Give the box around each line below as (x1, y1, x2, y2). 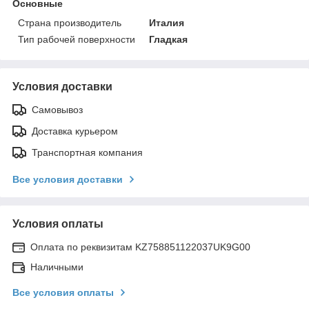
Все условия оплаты (12, 286, 114, 298)
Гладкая (149, 33, 188, 45)
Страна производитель (18, 17, 121, 28)
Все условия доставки (12, 173, 123, 185)
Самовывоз (32, 103, 83, 115)
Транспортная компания (32, 146, 143, 158)
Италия (149, 17, 185, 28)
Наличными (30, 261, 83, 272)
